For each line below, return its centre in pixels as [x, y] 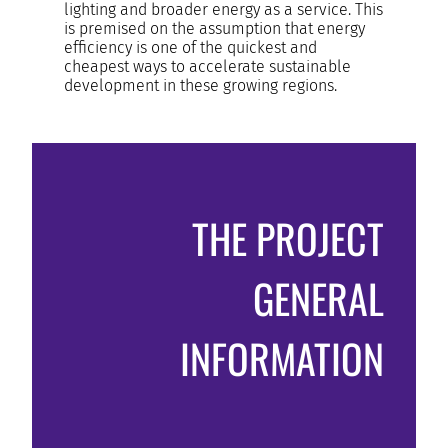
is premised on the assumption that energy [214, 28]
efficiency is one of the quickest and [190, 47]
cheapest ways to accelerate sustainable [207, 66]
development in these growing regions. [200, 85]
